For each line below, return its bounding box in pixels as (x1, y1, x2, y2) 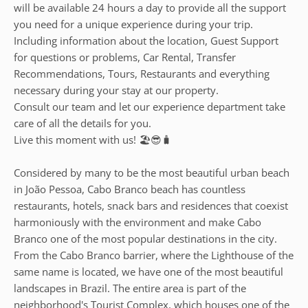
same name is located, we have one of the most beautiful (14, 265, 283, 278)
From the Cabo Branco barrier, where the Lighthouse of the (14, 248, 294, 262)
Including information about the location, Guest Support (14, 34, 278, 47)
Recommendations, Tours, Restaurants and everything (14, 67, 269, 80)
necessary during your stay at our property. (14, 83, 219, 97)
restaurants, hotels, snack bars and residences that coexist (14, 199, 288, 212)
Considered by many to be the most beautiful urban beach (14, 166, 289, 179)
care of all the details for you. (14, 116, 151, 130)
